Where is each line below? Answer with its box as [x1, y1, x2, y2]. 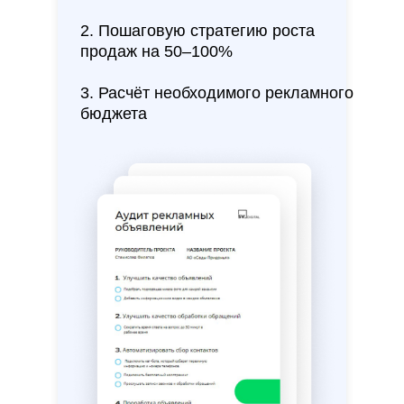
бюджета [80, 105, 147, 124]
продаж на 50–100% [80, 42, 233, 61]
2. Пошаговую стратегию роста [80, 22, 315, 41]
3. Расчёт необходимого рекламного [80, 84, 353, 103]
